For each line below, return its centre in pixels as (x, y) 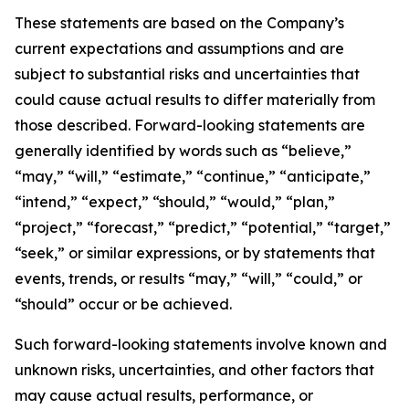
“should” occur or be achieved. (123, 304)
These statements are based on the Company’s (179, 23)
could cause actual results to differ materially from (195, 100)
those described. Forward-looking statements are (190, 125)
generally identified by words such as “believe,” (183, 151)
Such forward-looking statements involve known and (201, 344)
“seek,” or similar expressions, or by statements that (195, 253)
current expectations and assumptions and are (179, 48)
